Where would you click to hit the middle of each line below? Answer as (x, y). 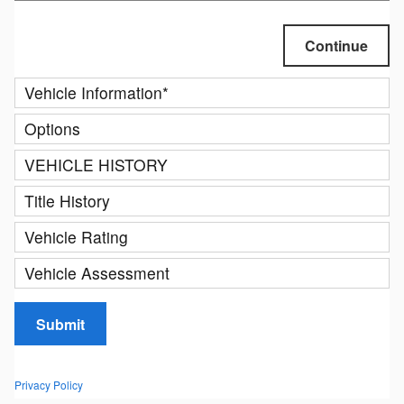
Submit (60, 324)
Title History (67, 201)
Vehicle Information (93, 93)
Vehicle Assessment (97, 273)
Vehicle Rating (76, 237)
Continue (336, 46)
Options (52, 129)
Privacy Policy (49, 384)
